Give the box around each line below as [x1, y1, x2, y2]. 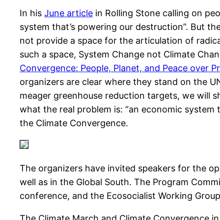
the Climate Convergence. [20, 118, 128, 129]
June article [44, 8, 93, 19]
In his [20, 8, 44, 19]
